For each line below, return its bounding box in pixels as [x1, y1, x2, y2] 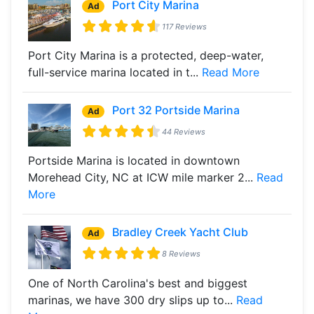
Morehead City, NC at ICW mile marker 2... [28, 170, 257, 185]
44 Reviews [162, 126, 206, 137]
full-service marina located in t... [28, 64, 202, 79]
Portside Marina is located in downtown [28, 153, 240, 168]
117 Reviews [162, 21, 207, 32]
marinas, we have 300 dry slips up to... [28, 292, 236, 307]
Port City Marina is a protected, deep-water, [28, 48, 264, 62]
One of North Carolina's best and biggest [28, 275, 247, 290]
